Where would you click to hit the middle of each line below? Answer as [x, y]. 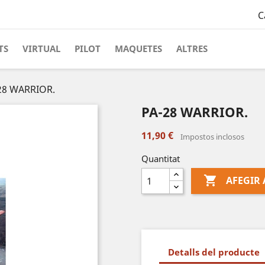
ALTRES [192, 49]
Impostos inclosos [212, 137]
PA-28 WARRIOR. [195, 112]
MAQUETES [138, 49]
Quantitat [161, 159]
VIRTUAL [41, 49]
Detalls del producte [214, 252]
